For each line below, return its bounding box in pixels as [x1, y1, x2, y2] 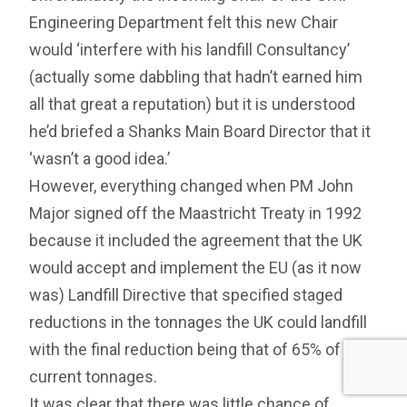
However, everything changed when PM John [29, 176, 354, 196]
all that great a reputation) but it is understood [29, 94, 356, 114]
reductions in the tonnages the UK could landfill [29, 313, 368, 333]
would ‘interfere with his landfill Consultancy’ [29, 40, 351, 60]
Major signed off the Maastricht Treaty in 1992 [29, 203, 362, 223]
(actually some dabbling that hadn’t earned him [29, 67, 363, 87]
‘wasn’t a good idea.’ [29, 149, 182, 169]
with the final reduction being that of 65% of [29, 340, 342, 360]
